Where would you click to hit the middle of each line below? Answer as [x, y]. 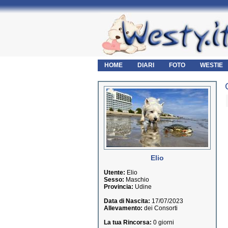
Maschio [137, 180]
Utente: [115, 173]
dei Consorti [160, 208]
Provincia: [119, 187]
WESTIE [211, 65]
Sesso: [114, 180]
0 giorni [163, 222]
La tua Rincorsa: [128, 222]
